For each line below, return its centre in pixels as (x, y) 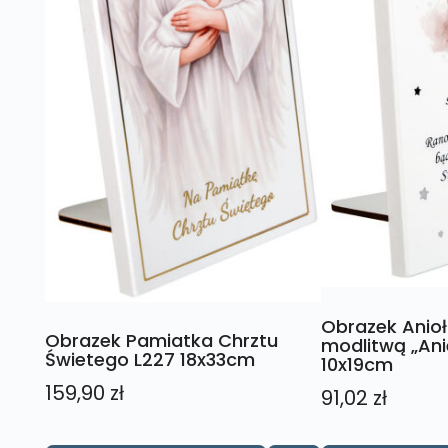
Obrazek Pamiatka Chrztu (161, 341)
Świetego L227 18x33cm (149, 360)
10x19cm (356, 364)
